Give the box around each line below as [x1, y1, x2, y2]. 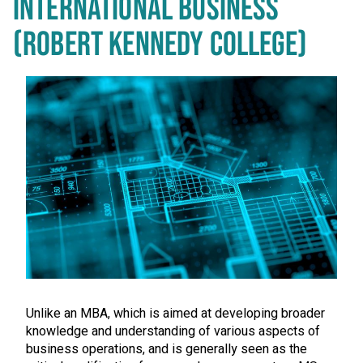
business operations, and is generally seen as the [26, 339, 307, 359]
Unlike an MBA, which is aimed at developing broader [26, 303, 325, 323]
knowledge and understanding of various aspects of [26, 321, 320, 341]
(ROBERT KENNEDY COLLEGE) [13, 24, 307, 65]
